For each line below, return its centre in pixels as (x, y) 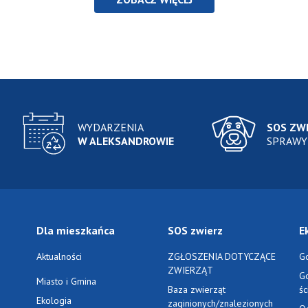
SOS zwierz (195, 231)
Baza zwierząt (196, 290)
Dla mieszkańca (76, 231)
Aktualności (59, 257)
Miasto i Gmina (67, 282)
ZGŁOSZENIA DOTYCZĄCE (221, 257)
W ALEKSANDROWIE (126, 141)
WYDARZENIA (111, 128)
